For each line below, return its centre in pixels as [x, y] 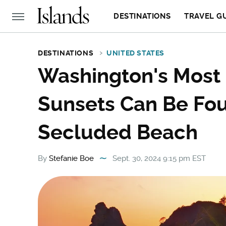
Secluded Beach [118, 132]
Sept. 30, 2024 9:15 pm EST [159, 158]
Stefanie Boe [71, 158]
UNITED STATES [136, 53]
